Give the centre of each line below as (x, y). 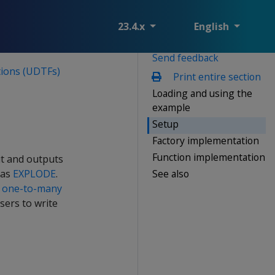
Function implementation (209, 157)
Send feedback (185, 57)
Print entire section (215, 76)
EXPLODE (34, 174)
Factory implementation (206, 140)
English (213, 26)
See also (171, 173)
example (171, 107)
